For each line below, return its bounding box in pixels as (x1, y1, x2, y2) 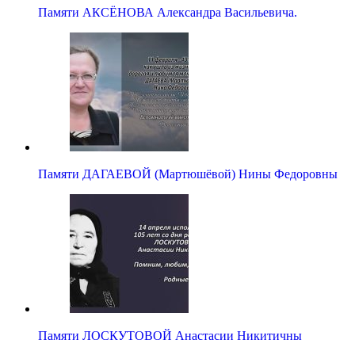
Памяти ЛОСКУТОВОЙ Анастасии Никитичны (38, 329, 302, 343)
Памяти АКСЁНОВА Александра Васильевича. (38, 6, 297, 20)
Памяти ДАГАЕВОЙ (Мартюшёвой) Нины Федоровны (38, 167, 338, 181)
